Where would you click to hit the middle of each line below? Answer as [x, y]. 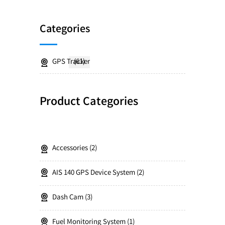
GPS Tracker [71, 62]
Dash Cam [68, 198]
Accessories [70, 149]
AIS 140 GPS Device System [94, 173]
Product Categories [89, 103]
